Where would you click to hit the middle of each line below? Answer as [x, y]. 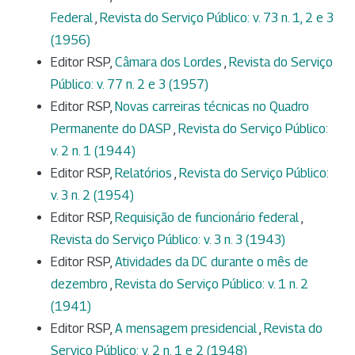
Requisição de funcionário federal [208, 218]
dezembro [80, 284]
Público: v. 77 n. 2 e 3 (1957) [130, 85]
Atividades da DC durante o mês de [212, 262]
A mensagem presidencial [187, 329]
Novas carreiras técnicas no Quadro [212, 107]
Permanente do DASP [112, 129]
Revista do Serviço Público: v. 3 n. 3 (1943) [168, 240]
